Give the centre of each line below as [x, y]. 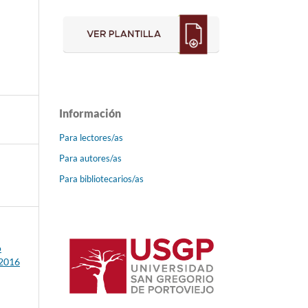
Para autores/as [90, 158]
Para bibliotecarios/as [101, 178]
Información [90, 113]
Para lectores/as [91, 137]
